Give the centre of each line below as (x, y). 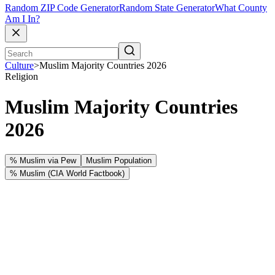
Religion (21, 77)
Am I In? (22, 19)
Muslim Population (119, 161)
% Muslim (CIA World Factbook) (67, 173)
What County (241, 8)
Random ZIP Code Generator (62, 8)
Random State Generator (167, 8)
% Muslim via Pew (43, 161)
